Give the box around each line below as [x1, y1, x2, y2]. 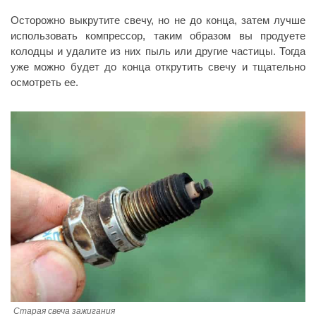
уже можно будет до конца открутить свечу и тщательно [11, 60, 305, 73]
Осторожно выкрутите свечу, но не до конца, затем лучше [11, 13, 305, 26]
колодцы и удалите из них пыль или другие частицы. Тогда [11, 44, 305, 57]
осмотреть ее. [11, 75, 78, 88]
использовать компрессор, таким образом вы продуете [11, 29, 305, 42]
